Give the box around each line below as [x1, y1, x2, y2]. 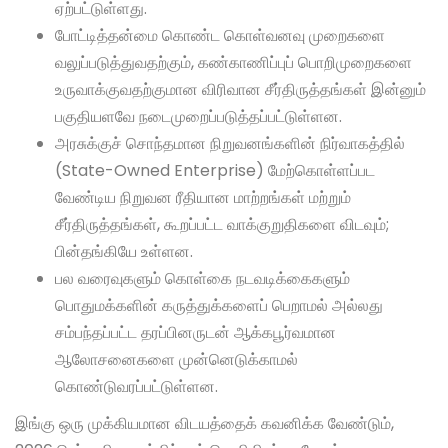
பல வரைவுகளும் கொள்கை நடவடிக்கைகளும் [55, 267, 350, 291]
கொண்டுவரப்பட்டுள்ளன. [55, 375, 218, 399]
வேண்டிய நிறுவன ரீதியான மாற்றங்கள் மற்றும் [55, 186, 351, 210]
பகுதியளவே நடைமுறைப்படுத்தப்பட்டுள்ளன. [55, 105, 342, 129]
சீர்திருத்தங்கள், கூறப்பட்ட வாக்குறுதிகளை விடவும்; [55, 213, 389, 237]
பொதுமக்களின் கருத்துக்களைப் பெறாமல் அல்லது [55, 294, 383, 318]
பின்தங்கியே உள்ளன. [55, 240, 193, 264]
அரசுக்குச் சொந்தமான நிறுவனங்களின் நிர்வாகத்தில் [55, 132, 405, 156]
